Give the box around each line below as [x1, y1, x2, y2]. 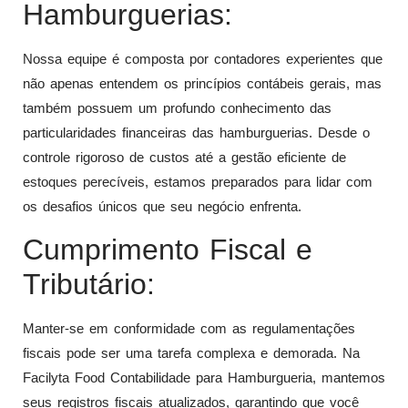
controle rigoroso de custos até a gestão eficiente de [23, 149, 346, 166]
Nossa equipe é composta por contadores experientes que [23, 51, 382, 67]
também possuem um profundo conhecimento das [23, 100, 331, 117]
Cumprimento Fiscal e [23, 232, 312, 266]
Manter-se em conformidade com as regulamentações [23, 320, 355, 336]
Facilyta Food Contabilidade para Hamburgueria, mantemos [23, 369, 385, 385]
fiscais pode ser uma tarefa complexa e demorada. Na [23, 344, 360, 361]
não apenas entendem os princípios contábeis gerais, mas [23, 76, 382, 92]
